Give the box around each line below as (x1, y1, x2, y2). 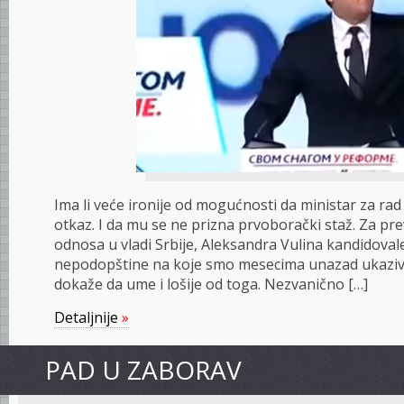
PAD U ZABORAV (45, 353, 242, 387)
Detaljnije (54, 308, 122, 327)
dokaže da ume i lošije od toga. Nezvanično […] (54, 274, 368, 294)
